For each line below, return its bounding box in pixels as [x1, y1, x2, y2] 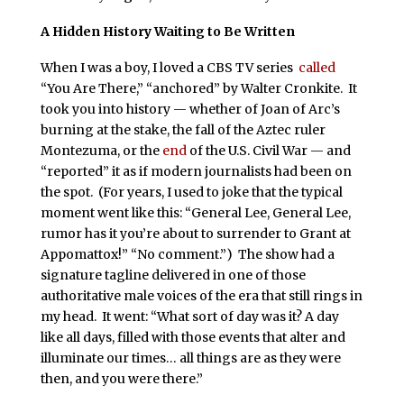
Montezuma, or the [40, 142, 162, 159]
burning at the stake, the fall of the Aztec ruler [40, 121, 326, 138]
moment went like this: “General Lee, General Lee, [40, 204, 351, 221]
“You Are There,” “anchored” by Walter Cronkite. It [40, 79, 357, 96]
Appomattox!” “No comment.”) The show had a [40, 245, 335, 262]
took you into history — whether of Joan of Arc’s [40, 100, 340, 117]
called [298, 59, 335, 76]
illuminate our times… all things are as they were [40, 349, 341, 366]
